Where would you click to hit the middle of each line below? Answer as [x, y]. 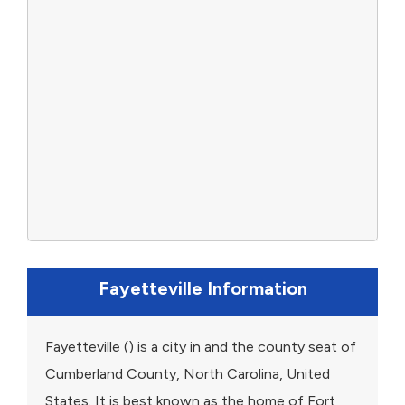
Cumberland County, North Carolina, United [188, 373]
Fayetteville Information [202, 288]
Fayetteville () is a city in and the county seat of [201, 346]
